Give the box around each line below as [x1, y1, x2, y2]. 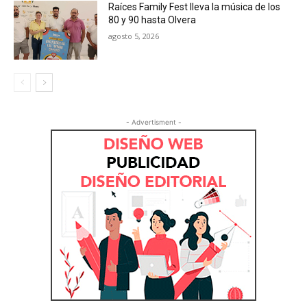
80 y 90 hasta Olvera [108, 14, 197, 26]
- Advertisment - [125, 117, 182, 126]
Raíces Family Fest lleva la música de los [108, 1, 281, 13]
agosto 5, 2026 [108, 31, 160, 42]
